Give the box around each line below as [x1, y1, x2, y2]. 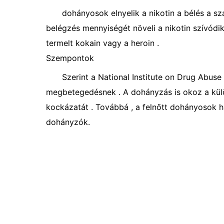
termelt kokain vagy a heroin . [46, 38, 159, 48]
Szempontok [46, 53, 94, 63]
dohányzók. [46, 117, 90, 127]
